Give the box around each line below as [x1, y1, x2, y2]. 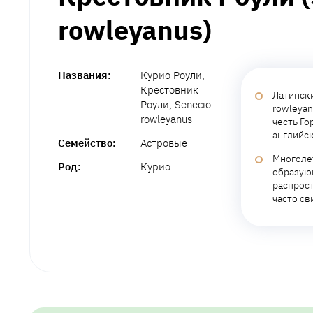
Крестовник [140, 82, 199, 96]
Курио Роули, [140, 68, 205, 82]
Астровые [140, 136, 188, 150]
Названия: [58, 68, 111, 82]
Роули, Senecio [140, 97, 212, 111]
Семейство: [58, 136, 116, 150]
